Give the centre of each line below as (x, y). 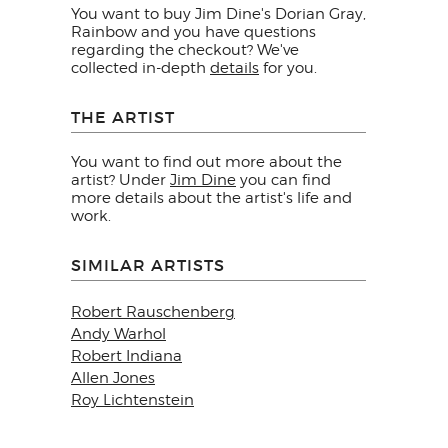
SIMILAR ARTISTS (148, 265)
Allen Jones (113, 378)
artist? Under (120, 180)
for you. (288, 68)
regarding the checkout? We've (185, 50)
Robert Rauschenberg (153, 312)
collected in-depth (140, 68)
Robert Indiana (126, 356)
